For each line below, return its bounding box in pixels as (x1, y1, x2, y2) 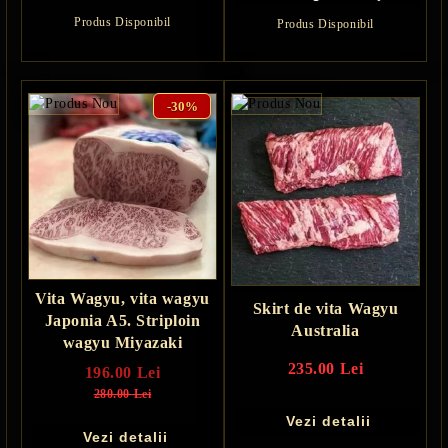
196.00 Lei (84, 364, 161, 382)
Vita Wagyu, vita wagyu (35, 290, 210, 308)
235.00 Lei (287, 360, 364, 378)
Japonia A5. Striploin (44, 312, 201, 330)
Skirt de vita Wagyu (252, 300, 399, 318)
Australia (291, 322, 360, 340)
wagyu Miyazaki (62, 334, 183, 352)
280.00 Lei (93, 387, 152, 402)
